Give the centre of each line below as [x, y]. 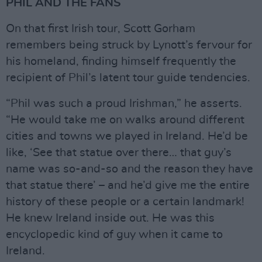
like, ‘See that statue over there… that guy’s [119, 153]
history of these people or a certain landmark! [125, 202]
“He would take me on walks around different [125, 120]
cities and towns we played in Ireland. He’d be [127, 137]
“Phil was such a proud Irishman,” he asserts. [124, 104]
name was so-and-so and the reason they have [130, 169]
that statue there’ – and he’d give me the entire [128, 186]
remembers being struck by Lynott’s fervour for [129, 45]
